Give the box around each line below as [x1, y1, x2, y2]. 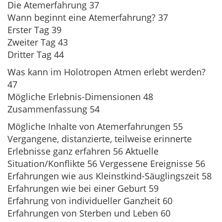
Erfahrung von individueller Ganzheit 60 [7, 195, 172, 207]
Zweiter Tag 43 [7, 36, 68, 48]
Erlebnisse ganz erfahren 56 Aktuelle [7, 145, 159, 157]
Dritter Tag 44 [7, 49, 64, 60]
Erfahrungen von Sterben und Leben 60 [7, 207, 170, 219]
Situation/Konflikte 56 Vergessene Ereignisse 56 [7, 158, 205, 169]
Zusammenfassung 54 [7, 103, 100, 115]
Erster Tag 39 [7, 24, 61, 36]
